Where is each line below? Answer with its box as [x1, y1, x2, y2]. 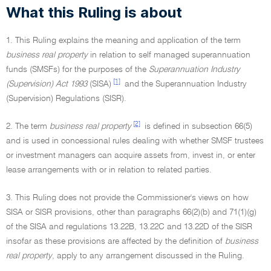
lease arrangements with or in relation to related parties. [6, 166, 212, 174]
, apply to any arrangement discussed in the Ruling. [52, 252, 244, 260]
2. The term [6, 122, 50, 131]
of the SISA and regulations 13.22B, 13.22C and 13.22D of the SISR [6, 223, 252, 231]
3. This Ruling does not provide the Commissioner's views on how [6, 194, 249, 202]
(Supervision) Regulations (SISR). [6, 94, 126, 103]
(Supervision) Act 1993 [6, 80, 87, 88]
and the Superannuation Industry [122, 80, 247, 88]
